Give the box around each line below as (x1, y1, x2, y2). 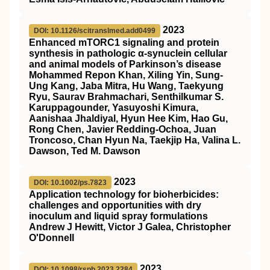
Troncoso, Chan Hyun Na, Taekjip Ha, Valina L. (29, 135, 240, 145)
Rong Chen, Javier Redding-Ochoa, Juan (29, 124, 216, 134)
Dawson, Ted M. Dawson (29, 146, 140, 156)
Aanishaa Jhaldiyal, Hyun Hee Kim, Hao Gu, (29, 113, 228, 124)
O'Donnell (29, 233, 74, 243)
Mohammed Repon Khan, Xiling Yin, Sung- (29, 70, 223, 80)
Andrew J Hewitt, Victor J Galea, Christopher (29, 222, 231, 232)
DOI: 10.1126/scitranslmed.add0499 (34, 27, 155, 35)
